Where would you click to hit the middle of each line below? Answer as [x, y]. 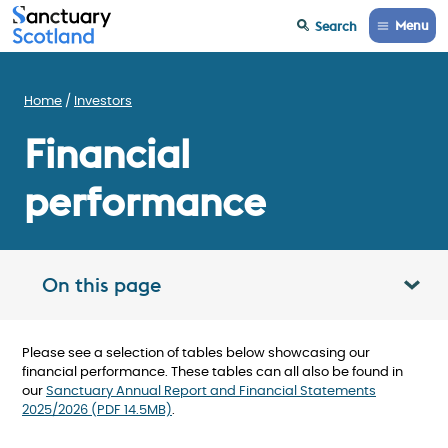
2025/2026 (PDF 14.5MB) [97, 410]
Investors [103, 101]
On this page [101, 284]
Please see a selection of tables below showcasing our [196, 353]
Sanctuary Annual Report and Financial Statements [211, 391]
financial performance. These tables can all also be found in [212, 372]
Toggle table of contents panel [325, 292]
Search [336, 25]
